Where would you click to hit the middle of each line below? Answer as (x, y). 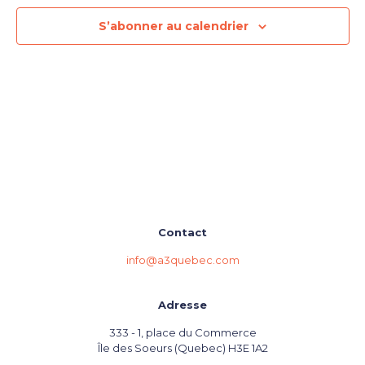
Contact (182, 232)
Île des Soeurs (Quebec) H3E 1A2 (182, 348)
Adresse (182, 305)
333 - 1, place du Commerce (182, 332)
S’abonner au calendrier (174, 26)
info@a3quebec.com (182, 260)
